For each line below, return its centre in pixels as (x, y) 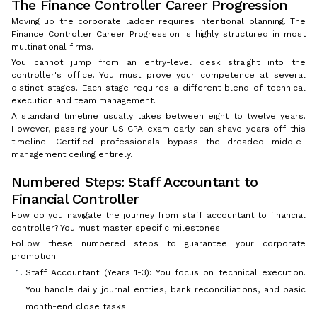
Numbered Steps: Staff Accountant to (135, 182)
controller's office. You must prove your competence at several (158, 75)
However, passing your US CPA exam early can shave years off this (158, 129)
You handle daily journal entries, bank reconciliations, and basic (166, 290)
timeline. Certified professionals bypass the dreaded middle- (158, 142)
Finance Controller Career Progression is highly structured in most (158, 34)
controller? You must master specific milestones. (117, 228)
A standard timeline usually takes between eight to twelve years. (158, 116)
